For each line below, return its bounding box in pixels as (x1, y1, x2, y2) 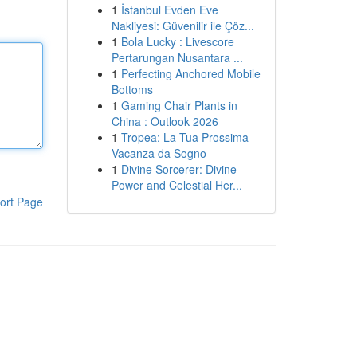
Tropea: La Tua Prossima (120, 129, 249, 145)
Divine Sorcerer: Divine (120, 161, 237, 177)
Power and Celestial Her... (111, 177, 242, 193)
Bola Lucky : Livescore (120, 33, 234, 49)
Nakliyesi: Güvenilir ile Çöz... (111, 18, 254, 33)
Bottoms (111, 81, 153, 97)
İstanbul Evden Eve (120, 2, 218, 18)
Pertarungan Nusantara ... (111, 49, 243, 65)
